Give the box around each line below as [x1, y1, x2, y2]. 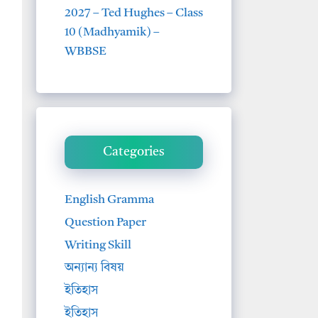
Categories [103, 145, 165, 158]
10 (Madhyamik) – [65, 26, 160, 38]
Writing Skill [65, 238, 131, 251]
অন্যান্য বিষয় [65, 261, 124, 274]
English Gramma [65, 193, 154, 206]
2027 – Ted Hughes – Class [65, 6, 203, 19]
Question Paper [65, 216, 146, 229]
